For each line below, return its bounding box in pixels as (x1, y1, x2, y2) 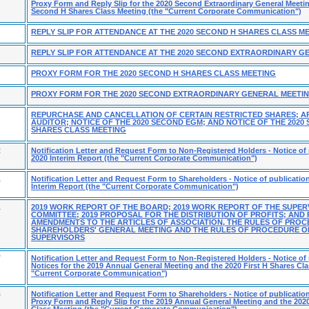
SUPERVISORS (31, 233, 85, 241)
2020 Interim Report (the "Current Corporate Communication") (31, 154, 257, 162)
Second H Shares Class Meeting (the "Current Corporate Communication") (31, 7, 301, 15)
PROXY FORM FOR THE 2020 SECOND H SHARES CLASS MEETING (31, 69, 276, 77)
